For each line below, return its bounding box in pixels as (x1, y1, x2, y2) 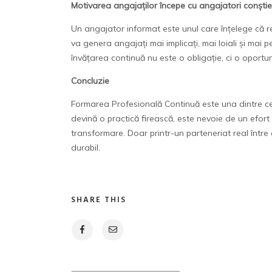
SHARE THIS (71, 193, 126, 206)
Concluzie (71, 75, 109, 86)
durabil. (71, 141, 100, 153)
